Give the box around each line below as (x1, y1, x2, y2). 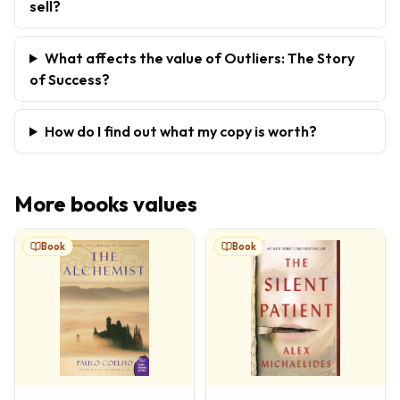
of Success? (29, 70, 110, 88)
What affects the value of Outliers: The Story (44, 48, 354, 67)
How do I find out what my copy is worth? (44, 121, 317, 140)
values (129, 189, 197, 217)
